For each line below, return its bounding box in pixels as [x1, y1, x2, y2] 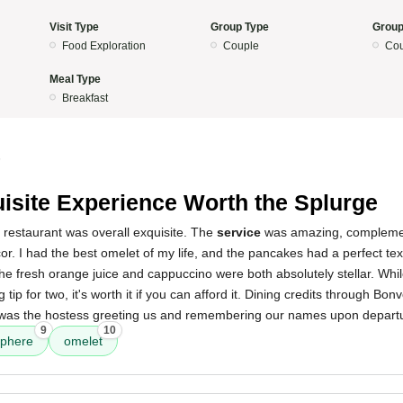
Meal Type [49, 73, 101, 85]
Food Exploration [61, 40, 146, 52]
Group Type [210, 21, 269, 33]
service [217, 225, 261, 239]
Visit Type [49, 21, 99, 33]
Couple [223, 40, 259, 52]
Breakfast [61, 92, 108, 104]
